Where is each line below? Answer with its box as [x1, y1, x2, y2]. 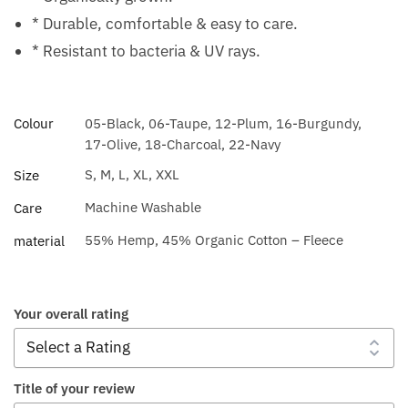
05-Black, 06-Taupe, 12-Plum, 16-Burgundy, [85, 114, 362, 132]
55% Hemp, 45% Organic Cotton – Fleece [85, 230, 343, 249]
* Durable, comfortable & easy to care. [32, 13, 298, 34]
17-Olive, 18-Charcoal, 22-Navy [85, 135, 280, 153]
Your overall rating [14, 304, 128, 322]
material [14, 231, 65, 250]
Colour [14, 114, 54, 132]
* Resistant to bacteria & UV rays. [32, 40, 260, 61]
